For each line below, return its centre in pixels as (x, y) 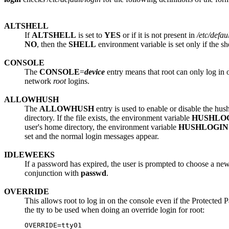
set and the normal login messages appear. (92, 136)
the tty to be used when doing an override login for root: (114, 210)
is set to (90, 35)
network (39, 81)
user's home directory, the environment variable (101, 127)
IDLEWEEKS (29, 154)
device (95, 72)
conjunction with (53, 173)
